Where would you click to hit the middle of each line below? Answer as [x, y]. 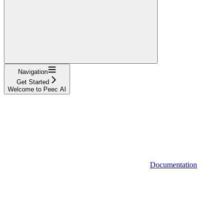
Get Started [33, 82]
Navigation [33, 72]
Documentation [173, 164]
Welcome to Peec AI [37, 89]
